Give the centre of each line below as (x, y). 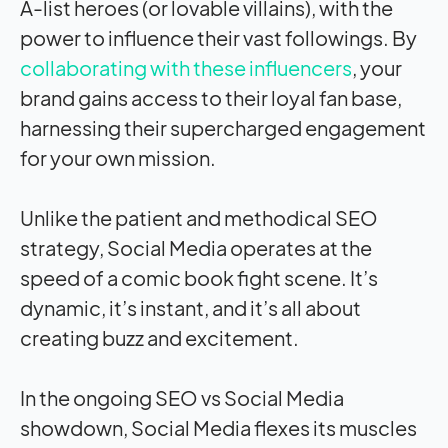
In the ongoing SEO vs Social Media (182, 397)
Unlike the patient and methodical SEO (199, 217)
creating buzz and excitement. (159, 337)
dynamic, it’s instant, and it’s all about (190, 307)
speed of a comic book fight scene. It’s (199, 277)
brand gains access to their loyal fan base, (211, 97)
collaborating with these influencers (186, 67)
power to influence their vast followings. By (218, 37)
